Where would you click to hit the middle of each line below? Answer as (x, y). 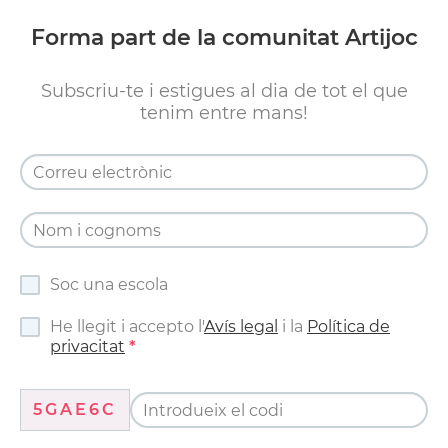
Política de (348, 327)
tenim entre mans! (224, 113)
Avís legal (241, 327)
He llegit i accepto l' (127, 327)
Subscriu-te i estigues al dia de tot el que (224, 91)
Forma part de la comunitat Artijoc (224, 38)
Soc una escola (109, 285)
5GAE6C (75, 410)
